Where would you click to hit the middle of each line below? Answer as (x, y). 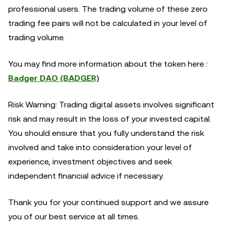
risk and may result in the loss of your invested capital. (110, 119)
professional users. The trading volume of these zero (108, 9)
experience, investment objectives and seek (90, 162)
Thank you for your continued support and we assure (108, 202)
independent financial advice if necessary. (86, 176)
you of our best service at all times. (74, 217)
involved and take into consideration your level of (100, 147)
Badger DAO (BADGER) (54, 78)
